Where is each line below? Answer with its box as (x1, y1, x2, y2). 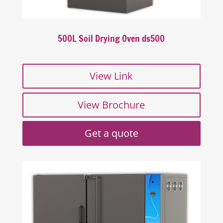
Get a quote (84, 126, 138, 140)
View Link (90, 69, 133, 83)
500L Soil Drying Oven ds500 (58, 32, 165, 45)
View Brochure (78, 98, 145, 111)
